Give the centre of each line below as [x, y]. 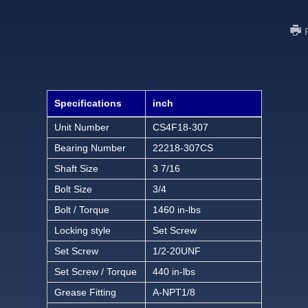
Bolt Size [73, 189]
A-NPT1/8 [174, 293]
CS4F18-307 [180, 128]
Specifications [88, 103]
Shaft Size [76, 169]
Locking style [82, 231]
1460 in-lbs [176, 210]
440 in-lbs [174, 272]
